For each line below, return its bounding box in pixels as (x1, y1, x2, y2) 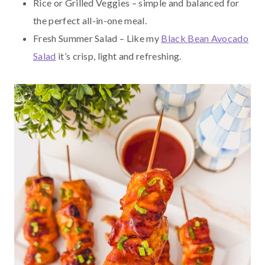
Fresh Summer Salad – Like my (33, 33, 161, 44)
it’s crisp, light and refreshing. (56, 50, 182, 62)
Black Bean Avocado (161, 33, 249, 44)
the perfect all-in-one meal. (33, 15, 147, 27)
